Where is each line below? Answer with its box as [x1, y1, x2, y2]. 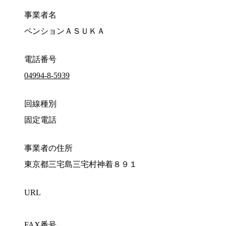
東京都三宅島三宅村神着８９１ [24, 160, 137, 169]
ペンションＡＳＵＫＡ [24, 27, 105, 36]
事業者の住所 [24, 144, 73, 153]
